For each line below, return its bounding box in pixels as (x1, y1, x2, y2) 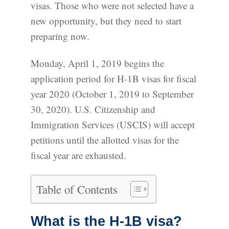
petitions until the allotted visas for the (31, 133, 179, 147)
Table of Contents (36, 181, 118, 197)
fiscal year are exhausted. (31, 149, 126, 162)
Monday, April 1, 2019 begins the (31, 57, 164, 70)
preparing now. (31, 30, 89, 43)
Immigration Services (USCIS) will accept (31, 118, 195, 131)
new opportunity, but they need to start (31, 14, 181, 28)
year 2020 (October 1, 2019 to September (31, 87, 194, 101)
